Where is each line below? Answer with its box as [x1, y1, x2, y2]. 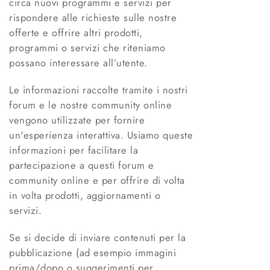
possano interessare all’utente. [9, 55, 148, 71]
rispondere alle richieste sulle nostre [9, 10, 177, 25]
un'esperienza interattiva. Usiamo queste [9, 128, 193, 143]
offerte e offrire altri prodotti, [9, 25, 143, 40]
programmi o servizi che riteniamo [9, 40, 166, 55]
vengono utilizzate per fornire [9, 113, 145, 128]
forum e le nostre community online [9, 98, 172, 113]
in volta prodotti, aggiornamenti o [9, 188, 160, 203]
